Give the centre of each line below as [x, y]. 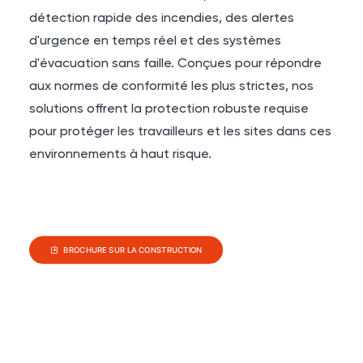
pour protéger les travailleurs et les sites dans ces [180, 132]
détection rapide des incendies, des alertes [162, 19]
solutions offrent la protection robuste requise [169, 109]
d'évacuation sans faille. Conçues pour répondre [175, 64]
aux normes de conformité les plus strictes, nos [171, 87]
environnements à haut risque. [120, 155]
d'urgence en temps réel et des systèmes [155, 41]
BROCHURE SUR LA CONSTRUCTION [133, 250]
